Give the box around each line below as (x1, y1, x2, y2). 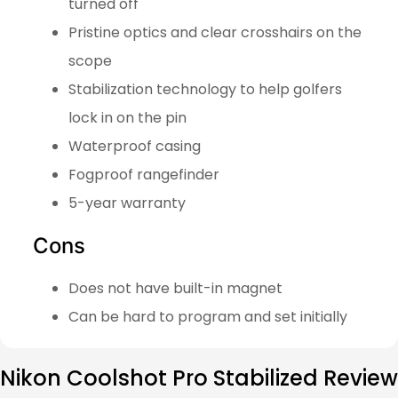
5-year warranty (68, 192, 186, 213)
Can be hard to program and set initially (68, 306, 347, 327)
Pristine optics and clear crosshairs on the (68, 21, 362, 43)
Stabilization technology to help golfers (68, 78, 342, 99)
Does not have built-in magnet (68, 277, 286, 298)
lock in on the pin (68, 107, 187, 128)
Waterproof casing (68, 135, 204, 156)
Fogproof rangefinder (68, 163, 219, 185)
